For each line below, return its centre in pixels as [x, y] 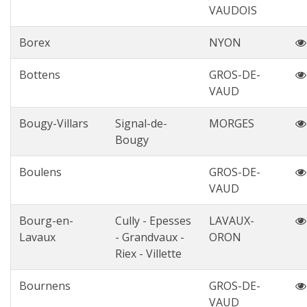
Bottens [40, 75]
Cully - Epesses [153, 221]
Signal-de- [141, 123]
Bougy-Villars [54, 123]
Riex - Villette [148, 254]
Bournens [45, 286]
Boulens [40, 172]
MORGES [232, 123]
